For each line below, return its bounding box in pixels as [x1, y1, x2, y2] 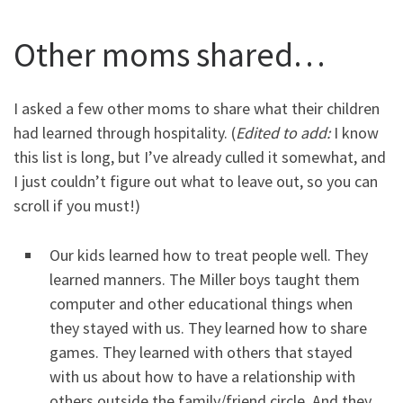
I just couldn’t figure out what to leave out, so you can [13, 170, 378, 192]
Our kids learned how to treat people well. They [49, 244, 368, 265]
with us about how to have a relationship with [49, 365, 355, 387]
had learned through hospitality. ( [13, 121, 236, 143]
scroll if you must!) [13, 194, 140, 216]
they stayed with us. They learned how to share [49, 317, 367, 338]
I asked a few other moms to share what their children [13, 97, 380, 119]
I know [330, 121, 379, 143]
